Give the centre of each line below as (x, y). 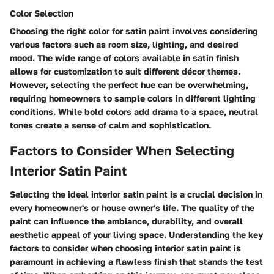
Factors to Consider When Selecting (122, 151)
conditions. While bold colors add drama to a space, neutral (134, 112)
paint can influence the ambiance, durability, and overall (126, 221)
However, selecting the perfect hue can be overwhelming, (129, 85)
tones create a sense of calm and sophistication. (110, 125)
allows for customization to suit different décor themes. (125, 72)
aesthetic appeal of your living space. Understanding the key (136, 234)
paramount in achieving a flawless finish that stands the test (136, 261)
